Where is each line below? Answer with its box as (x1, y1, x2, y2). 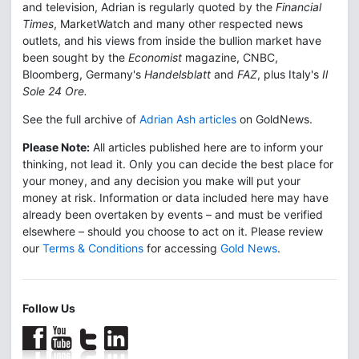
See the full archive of (22, 111, 139, 126)
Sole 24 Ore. (22, 83, 87, 98)
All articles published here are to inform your (90, 139, 323, 154)
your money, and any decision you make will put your (22, 173, 301, 188)
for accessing (143, 240, 220, 255)
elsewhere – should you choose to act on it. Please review (22, 224, 323, 238)
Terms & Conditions (42, 240, 143, 255)
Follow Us (22, 301, 75, 315)
